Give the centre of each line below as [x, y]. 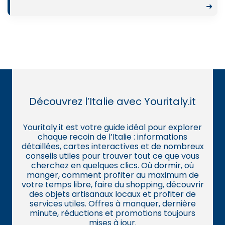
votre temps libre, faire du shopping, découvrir [113, 184]
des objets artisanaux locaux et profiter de [113, 194]
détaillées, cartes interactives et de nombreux [113, 146]
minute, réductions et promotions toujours [113, 213]
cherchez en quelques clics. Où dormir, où [113, 165]
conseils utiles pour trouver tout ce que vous [113, 156]
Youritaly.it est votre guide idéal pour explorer [113, 127]
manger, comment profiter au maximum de [113, 175]
